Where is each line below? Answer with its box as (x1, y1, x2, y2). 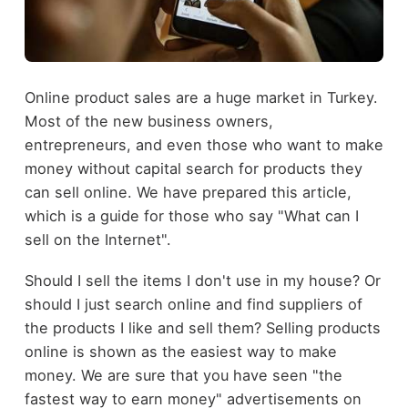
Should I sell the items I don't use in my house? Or (24, 270, 381, 290)
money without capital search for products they (24, 159, 362, 178)
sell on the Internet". (24, 230, 171, 250)
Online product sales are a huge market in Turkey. (24, 88, 378, 107)
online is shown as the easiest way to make (24, 342, 337, 361)
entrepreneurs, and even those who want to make (24, 136, 383, 155)
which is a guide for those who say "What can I (24, 207, 359, 226)
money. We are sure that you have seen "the (24, 365, 342, 384)
